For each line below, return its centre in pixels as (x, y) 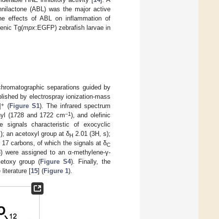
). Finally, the (91, 162)
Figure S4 (56, 162)
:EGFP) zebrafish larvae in (73, 27)
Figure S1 (24, 106)
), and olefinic (91, 115)
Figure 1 (56, 171)
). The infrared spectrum (75, 106)
